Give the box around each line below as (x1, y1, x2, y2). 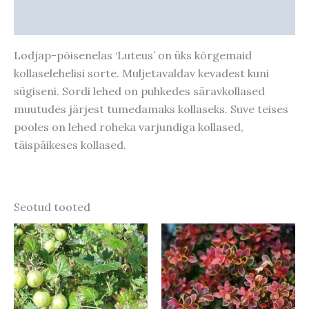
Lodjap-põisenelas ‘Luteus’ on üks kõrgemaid (14, 48, 252, 63)
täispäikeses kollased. (14, 138, 126, 152)
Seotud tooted (14, 200, 90, 215)
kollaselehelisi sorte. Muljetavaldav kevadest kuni (14, 66, 269, 81)
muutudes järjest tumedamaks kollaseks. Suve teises (14, 102, 288, 117)
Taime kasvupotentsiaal (14, 14, 139, 28)
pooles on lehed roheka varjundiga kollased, (14, 120, 243, 134)
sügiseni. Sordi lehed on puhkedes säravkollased (14, 84, 265, 99)
